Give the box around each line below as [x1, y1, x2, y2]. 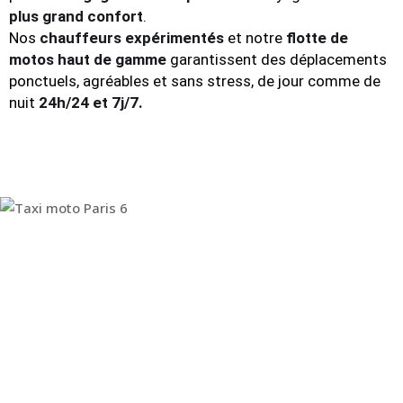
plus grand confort [9, 7, 143, 25]
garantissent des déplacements [166, 50, 387, 68]
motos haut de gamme [9, 50, 166, 68]
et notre [224, 29, 286, 47]
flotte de [286, 29, 348, 47]
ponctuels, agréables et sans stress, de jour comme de [9, 72, 381, 90]
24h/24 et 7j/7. [39, 94, 143, 112]
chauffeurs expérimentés [40, 29, 224, 47]
